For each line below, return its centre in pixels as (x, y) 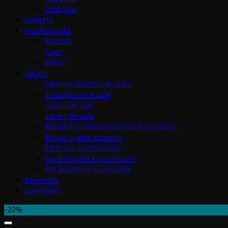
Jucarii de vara (69, 116)
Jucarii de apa (68, 106)
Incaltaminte (48, 31)
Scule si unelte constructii (90, 159)
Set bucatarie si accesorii (88, 170)
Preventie (41, 180)
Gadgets (39, 20)
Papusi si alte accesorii (84, 138)
